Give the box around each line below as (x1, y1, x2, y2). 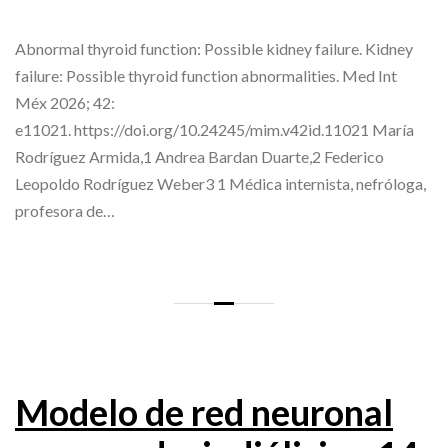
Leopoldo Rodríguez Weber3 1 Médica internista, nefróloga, (15, 174, 426, 194)
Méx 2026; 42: (15, 93, 115, 113)
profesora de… (15, 201, 115, 221)
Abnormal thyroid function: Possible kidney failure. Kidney (15, 39, 413, 59)
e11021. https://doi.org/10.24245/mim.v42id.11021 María (15, 120, 414, 140)
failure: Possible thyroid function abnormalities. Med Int (15, 66, 397, 86)
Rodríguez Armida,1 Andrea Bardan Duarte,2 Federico (15, 147, 384, 167)
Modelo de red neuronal (15, 390, 393, 435)
